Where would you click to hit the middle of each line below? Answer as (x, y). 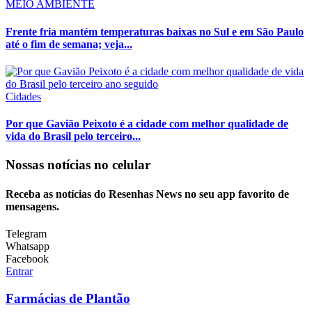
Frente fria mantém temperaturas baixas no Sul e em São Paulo (155, 31)
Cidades (23, 96)
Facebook (27, 258)
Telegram (26, 233)
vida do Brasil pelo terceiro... (73, 136)
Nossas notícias (50, 165)
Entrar (19, 271)
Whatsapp (28, 246)
